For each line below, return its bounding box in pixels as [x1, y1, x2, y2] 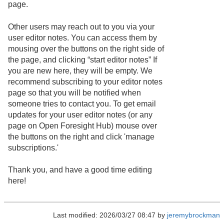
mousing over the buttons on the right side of [8, 44, 164, 53]
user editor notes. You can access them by [8, 33, 157, 42]
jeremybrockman [167, 211, 220, 219]
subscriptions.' [8, 143, 58, 152]
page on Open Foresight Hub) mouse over [8, 121, 157, 130]
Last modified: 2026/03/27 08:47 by [53, 211, 167, 219]
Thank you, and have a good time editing [8, 165, 152, 174]
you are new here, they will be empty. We [8, 66, 152, 75]
